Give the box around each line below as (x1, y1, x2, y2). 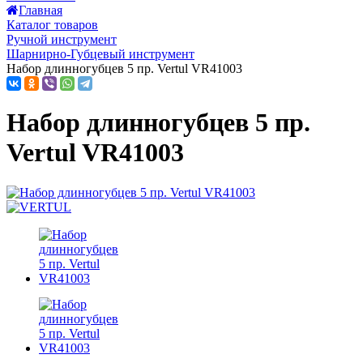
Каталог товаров (6, 18, 98, 32)
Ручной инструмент (6, 32, 117, 46)
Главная (19, 3, 62, 17)
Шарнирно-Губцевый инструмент (6, 47, 194, 61)
